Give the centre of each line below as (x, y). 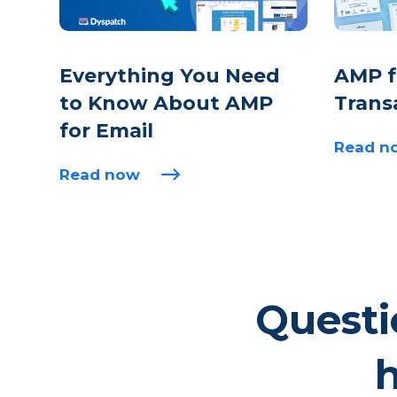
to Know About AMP (166, 103)
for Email (106, 130)
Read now (100, 174)
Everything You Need (170, 75)
